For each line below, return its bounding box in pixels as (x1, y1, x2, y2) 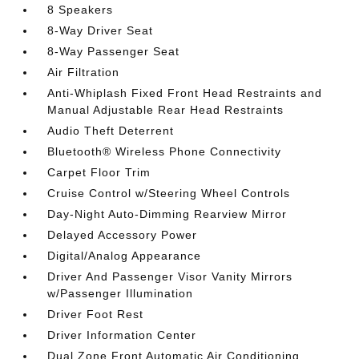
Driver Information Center (47, 328, 197, 341)
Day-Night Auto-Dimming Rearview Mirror (47, 207, 288, 220)
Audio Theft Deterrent (47, 123, 175, 137)
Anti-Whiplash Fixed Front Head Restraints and (47, 86, 323, 99)
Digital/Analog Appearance (47, 248, 202, 262)
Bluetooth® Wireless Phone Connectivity (47, 144, 282, 158)
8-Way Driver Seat (47, 23, 154, 37)
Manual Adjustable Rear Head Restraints (47, 103, 284, 116)
